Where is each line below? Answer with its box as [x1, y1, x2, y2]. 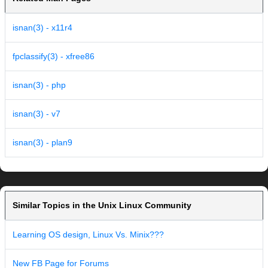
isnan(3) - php [13, 80, 66, 90]
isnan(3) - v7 [13, 109, 60, 119]
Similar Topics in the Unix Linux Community [13, 200, 191, 211]
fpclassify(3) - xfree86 [13, 51, 95, 62]
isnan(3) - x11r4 [13, 23, 72, 33]
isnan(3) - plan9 [13, 138, 72, 148]
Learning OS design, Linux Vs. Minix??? [13, 230, 164, 240]
